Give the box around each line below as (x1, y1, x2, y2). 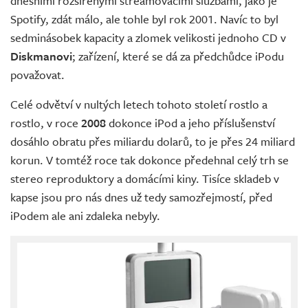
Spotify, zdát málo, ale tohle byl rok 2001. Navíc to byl (10, 10, 278, 27)
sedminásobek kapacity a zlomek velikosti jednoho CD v (10, 29, 286, 46)
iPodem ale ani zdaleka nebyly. (10, 207, 160, 224)
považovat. (10, 66, 65, 83)
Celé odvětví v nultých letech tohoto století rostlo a (10, 96, 267, 113)
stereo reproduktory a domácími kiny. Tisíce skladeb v (10, 170, 279, 187)
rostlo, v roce (10, 114, 81, 131)
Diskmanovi (10, 47, 72, 65)
